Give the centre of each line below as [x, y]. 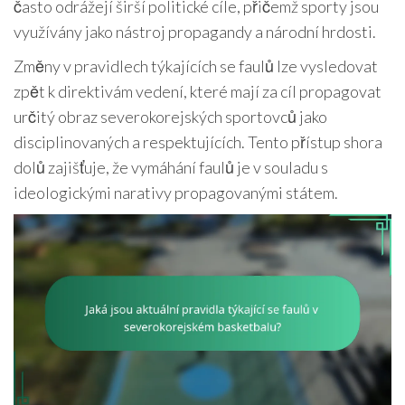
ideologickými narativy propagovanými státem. [176, 192]
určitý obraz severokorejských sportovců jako [170, 116]
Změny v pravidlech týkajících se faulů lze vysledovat [196, 66]
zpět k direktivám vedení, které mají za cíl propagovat [198, 91]
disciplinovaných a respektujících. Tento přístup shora [198, 141]
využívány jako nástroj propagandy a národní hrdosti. [195, 31]
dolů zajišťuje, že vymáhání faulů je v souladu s [171, 167]
